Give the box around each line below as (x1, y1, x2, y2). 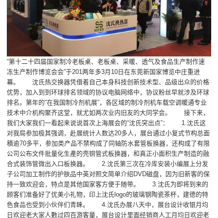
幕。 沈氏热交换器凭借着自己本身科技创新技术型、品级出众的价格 (7, 78, 210, 86)
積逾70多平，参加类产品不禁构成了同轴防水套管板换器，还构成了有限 (7, 140, 210, 147)
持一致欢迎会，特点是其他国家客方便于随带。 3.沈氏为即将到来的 (7, 181, 209, 188)
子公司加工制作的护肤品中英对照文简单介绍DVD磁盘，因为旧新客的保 (7, 170, 210, 178)
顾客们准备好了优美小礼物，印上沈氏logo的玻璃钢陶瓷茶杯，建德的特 (7, 191, 209, 199)
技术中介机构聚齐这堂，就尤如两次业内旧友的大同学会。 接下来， (7, 109, 210, 117)
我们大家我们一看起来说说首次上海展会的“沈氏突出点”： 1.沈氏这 (7, 119, 206, 127)
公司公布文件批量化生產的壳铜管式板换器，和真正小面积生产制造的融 (7, 150, 210, 158)
